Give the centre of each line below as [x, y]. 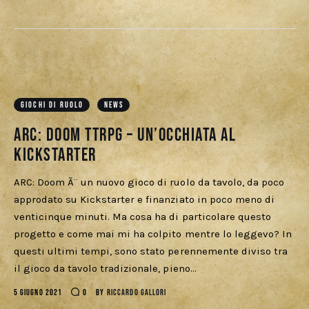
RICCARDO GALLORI [137, 293]
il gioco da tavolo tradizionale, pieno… [105, 269]
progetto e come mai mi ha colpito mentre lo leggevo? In [153, 234]
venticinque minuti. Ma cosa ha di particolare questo [142, 217]
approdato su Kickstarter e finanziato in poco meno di [144, 200]
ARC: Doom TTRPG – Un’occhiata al [125, 136]
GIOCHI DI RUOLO [52, 106]
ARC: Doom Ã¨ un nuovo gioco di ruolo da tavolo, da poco [149, 182]
